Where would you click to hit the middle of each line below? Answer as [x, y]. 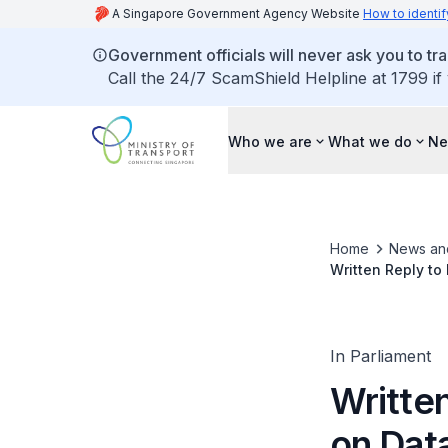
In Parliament [380, 356]
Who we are [270, 141]
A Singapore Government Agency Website [237, 13]
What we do [370, 141]
